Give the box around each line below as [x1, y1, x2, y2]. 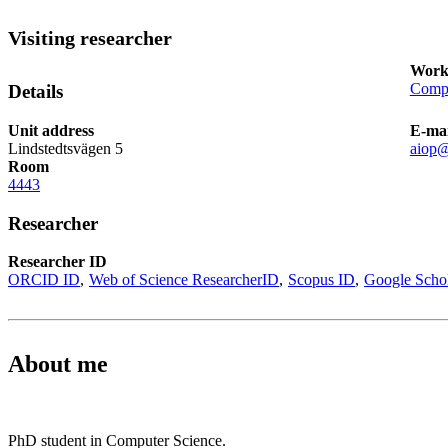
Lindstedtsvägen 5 [8, 139, 123, 157]
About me [8, 351, 108, 378]
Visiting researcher [8, 27, 172, 50]
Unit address [8, 121, 94, 139]
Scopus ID [288, 271, 355, 289]
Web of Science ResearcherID [89, 271, 279, 289]
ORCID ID [8, 271, 80, 289]
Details [8, 81, 63, 103]
